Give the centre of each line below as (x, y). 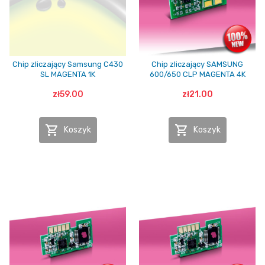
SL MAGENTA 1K (68, 75)
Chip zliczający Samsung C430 (68, 64)
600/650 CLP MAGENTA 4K (197, 75)
